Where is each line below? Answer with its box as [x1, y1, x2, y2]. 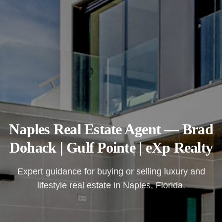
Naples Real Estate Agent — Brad [9, 121, 213, 138]
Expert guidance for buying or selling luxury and [17, 166, 205, 177]
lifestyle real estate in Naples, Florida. [37, 180, 185, 191]
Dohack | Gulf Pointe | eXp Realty [9, 139, 213, 156]
